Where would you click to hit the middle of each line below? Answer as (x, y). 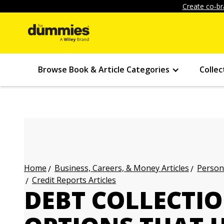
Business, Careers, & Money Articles (122, 168)
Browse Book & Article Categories (104, 69)
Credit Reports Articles (74, 180)
